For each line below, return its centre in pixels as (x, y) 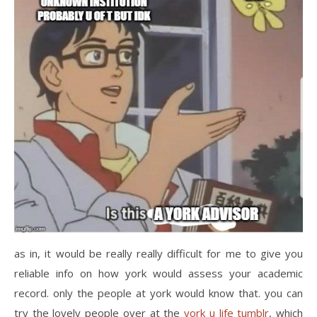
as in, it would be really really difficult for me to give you (158, 253)
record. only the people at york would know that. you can (158, 293)
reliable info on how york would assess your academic (158, 273)
